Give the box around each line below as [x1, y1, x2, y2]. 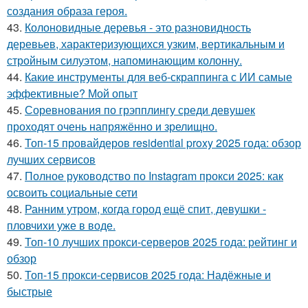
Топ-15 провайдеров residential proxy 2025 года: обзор [25, 134, 301, 151]
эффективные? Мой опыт [7, 85, 137, 101]
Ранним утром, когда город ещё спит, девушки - [25, 200, 266, 217]
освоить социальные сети [7, 184, 137, 200]
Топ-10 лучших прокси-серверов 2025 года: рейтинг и [25, 233, 297, 250]
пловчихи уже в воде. [7, 217, 115, 233]
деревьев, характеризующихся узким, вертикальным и [7, 35, 285, 52]
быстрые [7, 283, 52, 299]
